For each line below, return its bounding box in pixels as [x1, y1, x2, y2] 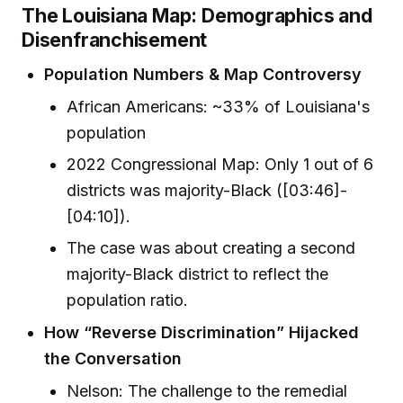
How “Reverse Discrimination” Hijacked [44, 322, 360, 342]
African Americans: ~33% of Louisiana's [67, 96, 371, 116]
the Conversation [44, 348, 183, 368]
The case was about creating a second [67, 238, 356, 258]
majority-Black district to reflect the [67, 264, 329, 284]
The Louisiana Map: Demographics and [22, 3, 372, 27]
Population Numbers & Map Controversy [44, 64, 363, 84]
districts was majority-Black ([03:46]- [67, 181, 348, 201]
